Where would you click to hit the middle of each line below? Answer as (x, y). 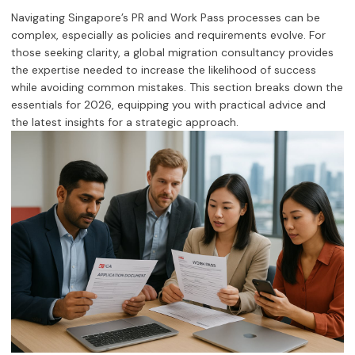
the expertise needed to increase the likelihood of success (164, 70)
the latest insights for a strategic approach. (125, 122)
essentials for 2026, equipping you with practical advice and (168, 105)
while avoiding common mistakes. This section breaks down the (177, 88)
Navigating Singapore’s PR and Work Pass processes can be (166, 18)
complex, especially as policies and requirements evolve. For (168, 35)
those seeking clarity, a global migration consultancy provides (172, 53)
